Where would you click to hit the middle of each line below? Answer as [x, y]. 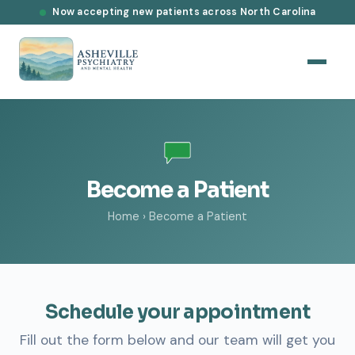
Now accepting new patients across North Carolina [184, 12]
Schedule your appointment [177, 313]
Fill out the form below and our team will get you [177, 340]
